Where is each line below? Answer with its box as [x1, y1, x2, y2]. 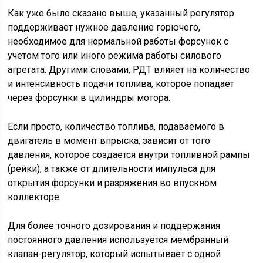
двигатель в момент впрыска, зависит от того [8, 135, 211, 147]
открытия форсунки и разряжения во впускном [8, 177, 217, 189]
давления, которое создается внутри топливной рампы [8, 149, 251, 161]
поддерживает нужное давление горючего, [8, 22, 201, 33]
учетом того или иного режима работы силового [8, 50, 222, 62]
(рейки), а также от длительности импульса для [8, 163, 216, 175]
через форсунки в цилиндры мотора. [8, 92, 171, 104]
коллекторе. [8, 191, 62, 203]
